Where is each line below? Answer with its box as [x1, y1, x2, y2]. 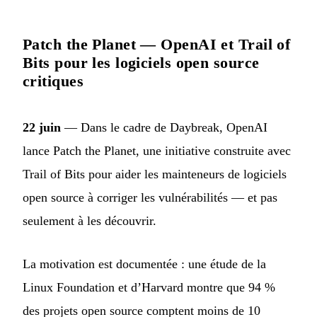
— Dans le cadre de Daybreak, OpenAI [61, 120, 267, 135]
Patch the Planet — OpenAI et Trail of [23, 35, 291, 54]
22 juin [23, 120, 61, 135]
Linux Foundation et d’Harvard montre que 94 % [23, 280, 275, 295]
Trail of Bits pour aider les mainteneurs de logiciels [23, 167, 287, 182]
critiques [23, 72, 83, 91]
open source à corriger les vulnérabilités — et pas [23, 190, 277, 205]
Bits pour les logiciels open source [23, 54, 260, 72]
